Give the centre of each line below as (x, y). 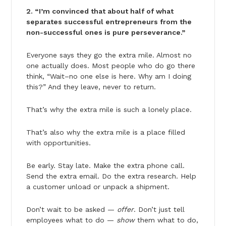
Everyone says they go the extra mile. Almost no (109, 55)
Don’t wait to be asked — (71, 209)
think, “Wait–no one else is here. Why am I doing (108, 76)
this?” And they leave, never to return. (91, 87)
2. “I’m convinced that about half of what (100, 11)
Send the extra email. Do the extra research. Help (111, 176)
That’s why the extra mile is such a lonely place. (109, 109)
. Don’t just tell (159, 209)
